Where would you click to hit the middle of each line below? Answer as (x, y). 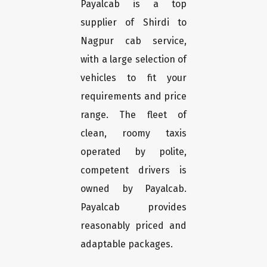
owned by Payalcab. (133, 189)
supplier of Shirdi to (133, 23)
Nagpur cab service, (133, 41)
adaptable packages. (127, 244)
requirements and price (133, 97)
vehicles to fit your (133, 78)
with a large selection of (133, 60)
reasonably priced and (133, 226)
